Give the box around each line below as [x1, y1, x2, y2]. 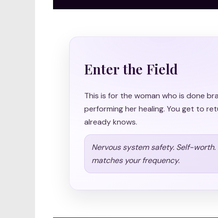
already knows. [84, 116, 137, 127]
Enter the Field [84, 59, 178, 78]
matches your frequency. [91, 155, 180, 165]
